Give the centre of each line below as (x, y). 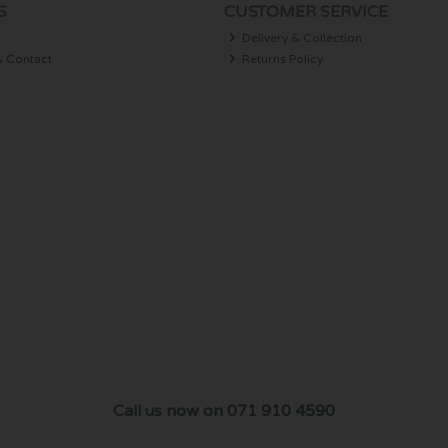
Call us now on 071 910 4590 (224, 410)
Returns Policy (281, 59)
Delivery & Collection (301, 37)
